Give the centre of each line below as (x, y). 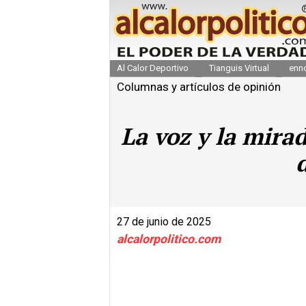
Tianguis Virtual (239, 68)
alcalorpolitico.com (169, 239)
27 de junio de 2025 (164, 221)
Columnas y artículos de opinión (199, 86)
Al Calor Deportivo (153, 68)
